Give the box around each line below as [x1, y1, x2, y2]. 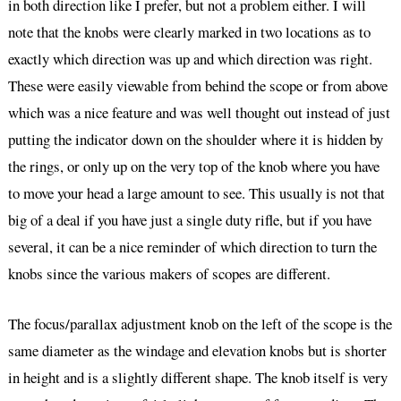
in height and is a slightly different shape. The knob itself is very [7, 366, 388, 388]
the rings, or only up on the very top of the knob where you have [7, 156, 380, 177]
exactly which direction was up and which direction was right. [7, 48, 372, 70]
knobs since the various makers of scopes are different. [7, 263, 330, 285]
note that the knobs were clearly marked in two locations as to [7, 21, 371, 43]
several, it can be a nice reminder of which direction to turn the [7, 236, 377, 258]
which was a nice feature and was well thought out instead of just [7, 102, 390, 124]
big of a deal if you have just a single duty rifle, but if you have [7, 209, 371, 231]
